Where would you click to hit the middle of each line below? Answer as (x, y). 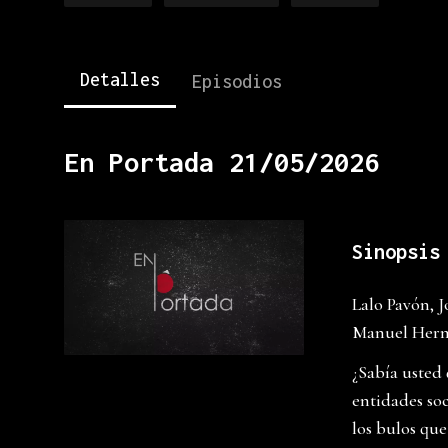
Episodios (237, 81)
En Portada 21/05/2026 (221, 162)
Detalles (120, 79)
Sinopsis (396, 252)
